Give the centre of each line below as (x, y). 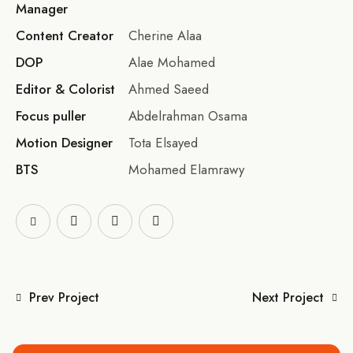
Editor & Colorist (65, 89)
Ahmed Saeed (168, 89)
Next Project (288, 297)
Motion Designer (64, 142)
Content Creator (65, 35)
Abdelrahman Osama (188, 115)
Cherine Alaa (165, 35)
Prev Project (64, 297)
